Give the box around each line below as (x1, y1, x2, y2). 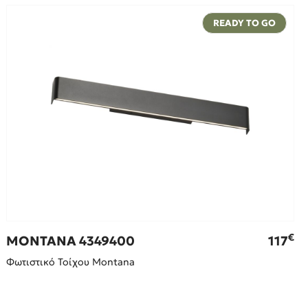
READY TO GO (212, 16, 276, 29)
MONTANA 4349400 (6, 233, 135, 250)
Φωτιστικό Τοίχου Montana (6, 256, 135, 269)
